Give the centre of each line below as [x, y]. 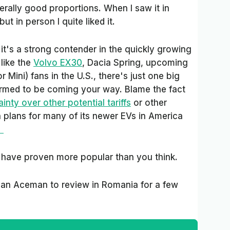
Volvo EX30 [58, 63]
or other [149, 103]
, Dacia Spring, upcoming [135, 63]
